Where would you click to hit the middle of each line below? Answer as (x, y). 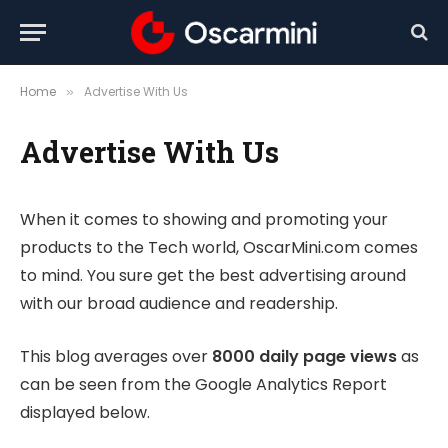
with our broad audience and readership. (179, 303)
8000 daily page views (304, 356)
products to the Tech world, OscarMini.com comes (219, 247)
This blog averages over (116, 356)
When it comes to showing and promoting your (204, 219)
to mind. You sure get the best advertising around (213, 275)
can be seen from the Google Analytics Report (203, 384)
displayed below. (85, 412)
